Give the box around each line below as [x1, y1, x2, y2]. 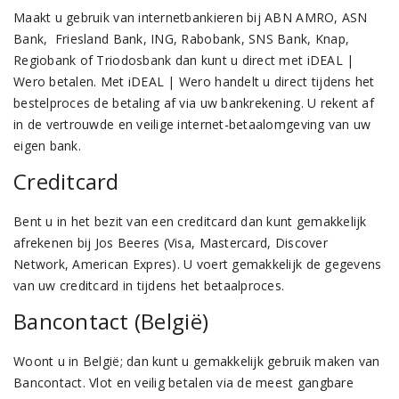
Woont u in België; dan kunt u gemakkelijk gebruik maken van [13, 353, 380, 370]
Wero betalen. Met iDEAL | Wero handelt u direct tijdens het [13, 73, 375, 90]
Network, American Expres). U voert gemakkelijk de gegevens [13, 256, 382, 273]
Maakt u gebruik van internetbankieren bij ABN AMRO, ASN [13, 9, 368, 26]
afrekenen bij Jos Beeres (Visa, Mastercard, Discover [13, 234, 328, 251]
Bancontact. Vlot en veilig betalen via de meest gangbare [13, 374, 354, 391]
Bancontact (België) [13, 306, 209, 336]
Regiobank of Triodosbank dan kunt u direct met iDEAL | [13, 52, 354, 69]
